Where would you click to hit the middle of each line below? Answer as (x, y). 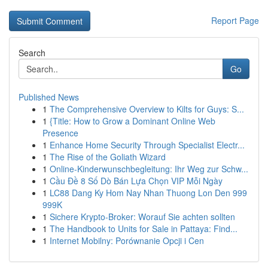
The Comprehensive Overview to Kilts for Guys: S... (147, 109)
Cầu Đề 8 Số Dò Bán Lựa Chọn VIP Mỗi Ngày (136, 181)
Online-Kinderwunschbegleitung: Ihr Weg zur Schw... (149, 169)
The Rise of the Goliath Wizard (108, 157)
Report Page (235, 20)
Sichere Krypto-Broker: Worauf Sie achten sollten (142, 217)
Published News (49, 97)
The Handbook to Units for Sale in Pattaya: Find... (144, 229)
